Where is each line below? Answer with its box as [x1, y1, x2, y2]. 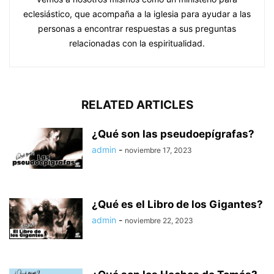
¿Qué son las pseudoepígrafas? [92, 127, 254, 140]
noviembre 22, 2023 [125, 215, 193, 225]
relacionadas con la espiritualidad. [69, 37, 205, 48]
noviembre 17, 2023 [125, 145, 192, 155]
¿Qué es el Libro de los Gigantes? [92, 198, 263, 210]
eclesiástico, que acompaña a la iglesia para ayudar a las [23, 8, 251, 19]
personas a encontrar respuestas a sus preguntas [38, 23, 236, 34]
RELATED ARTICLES [81, 97, 193, 112]
